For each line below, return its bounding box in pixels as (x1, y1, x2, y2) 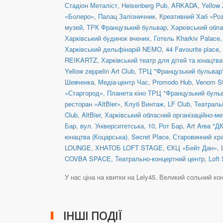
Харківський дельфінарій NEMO (65, 44, 162, 54)
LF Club (168, 99, 190, 109)
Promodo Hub (152, 77, 192, 87)
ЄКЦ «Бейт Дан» (167, 142, 217, 152)
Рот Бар (159, 120, 183, 130)
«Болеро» (65, 11, 94, 21)
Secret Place (131, 131, 169, 141)
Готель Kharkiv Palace (154, 33, 220, 43)
